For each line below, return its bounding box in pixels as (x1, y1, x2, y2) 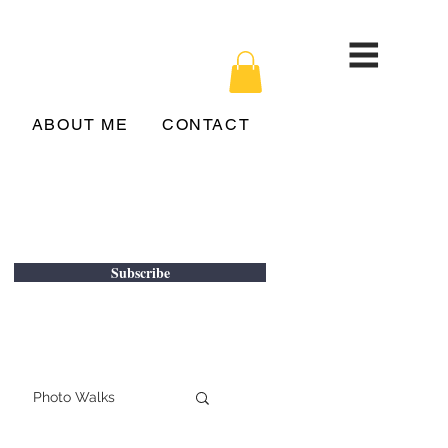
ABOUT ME (31, 115, 129, 134)
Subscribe (110, 262, 170, 283)
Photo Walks (33, 388, 115, 405)
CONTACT (162, 115, 251, 134)
